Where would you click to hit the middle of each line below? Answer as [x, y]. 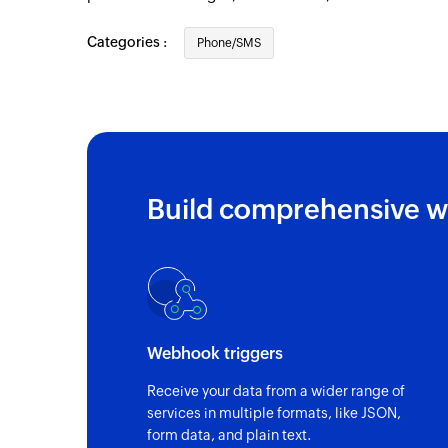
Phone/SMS [229, 43]
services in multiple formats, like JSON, [274, 413]
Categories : [128, 42]
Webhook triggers [215, 354]
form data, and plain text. [229, 435]
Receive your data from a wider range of [276, 391]
